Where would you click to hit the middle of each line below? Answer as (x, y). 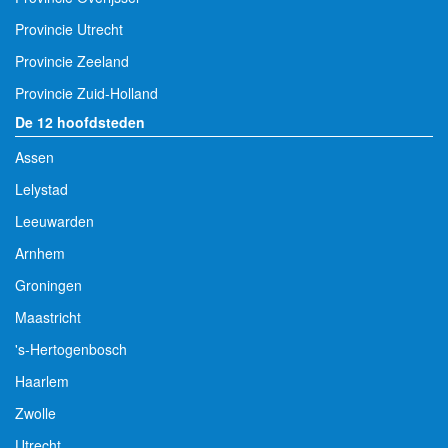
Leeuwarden (54, 220)
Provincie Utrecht (69, 28)
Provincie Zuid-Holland (86, 92)
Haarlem (42, 380)
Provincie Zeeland (72, 60)
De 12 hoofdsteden (80, 121)
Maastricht (48, 316)
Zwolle (35, 412)
